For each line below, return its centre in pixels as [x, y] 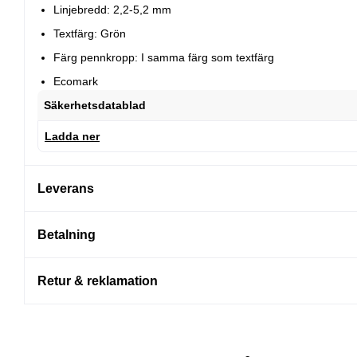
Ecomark [76, 82]
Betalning [67, 235]
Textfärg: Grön [90, 34]
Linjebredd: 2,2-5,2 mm [112, 10]
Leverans [66, 189]
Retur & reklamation [98, 281]
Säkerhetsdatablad [95, 106]
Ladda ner [72, 137]
